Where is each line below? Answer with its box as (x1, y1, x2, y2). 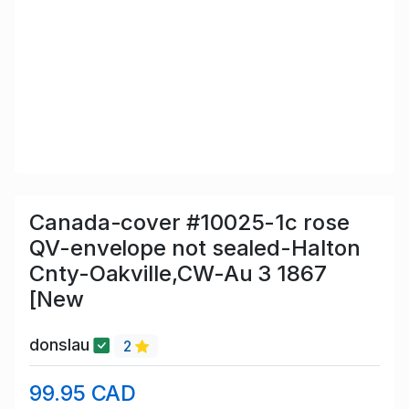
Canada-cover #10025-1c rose (29, 209, 350, 236)
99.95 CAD (29, 379, 137, 406)
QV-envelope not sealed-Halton (29, 235, 361, 262)
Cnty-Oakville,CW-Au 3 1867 (29, 260, 327, 288)
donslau (29, 335, 94, 355)
